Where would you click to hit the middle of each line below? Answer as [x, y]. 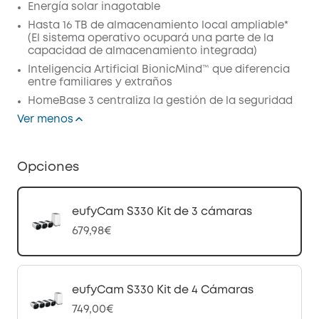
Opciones [48, 167]
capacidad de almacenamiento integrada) [142, 51]
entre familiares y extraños [100, 83]
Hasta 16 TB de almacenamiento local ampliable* [158, 26]
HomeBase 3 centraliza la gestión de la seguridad [160, 101]
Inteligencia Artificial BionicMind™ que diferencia [159, 70]
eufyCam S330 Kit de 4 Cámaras [163, 290]
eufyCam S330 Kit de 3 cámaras [162, 212]
